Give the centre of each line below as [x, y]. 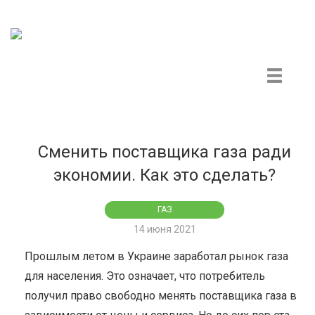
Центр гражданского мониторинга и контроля [117, 63]
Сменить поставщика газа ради [165, 152]
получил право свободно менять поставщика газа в [161, 296]
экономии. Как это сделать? [165, 175]
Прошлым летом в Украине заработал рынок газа [156, 256]
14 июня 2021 [165, 229]
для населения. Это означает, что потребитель [145, 276]
